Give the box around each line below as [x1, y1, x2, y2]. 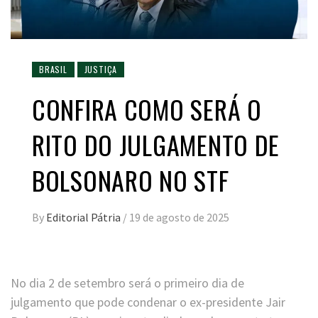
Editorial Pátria [46, 210, 123, 225]
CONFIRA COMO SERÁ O [32, 90, 262, 128]
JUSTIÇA [84, 63, 118, 76]
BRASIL [39, 63, 67, 76]
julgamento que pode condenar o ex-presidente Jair [11, 294, 285, 311]
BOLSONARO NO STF [32, 161, 229, 199]
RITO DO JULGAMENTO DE [32, 126, 280, 164]
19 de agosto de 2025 [129, 210, 229, 225]
